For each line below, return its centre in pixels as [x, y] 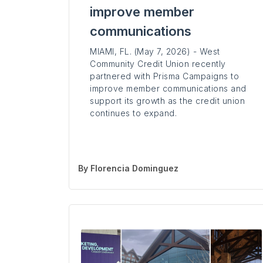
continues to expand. [133, 113]
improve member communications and [168, 89]
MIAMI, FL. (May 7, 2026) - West [155, 52]
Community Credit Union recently [158, 64]
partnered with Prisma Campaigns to [164, 76]
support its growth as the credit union [167, 101]
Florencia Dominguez [134, 168]
